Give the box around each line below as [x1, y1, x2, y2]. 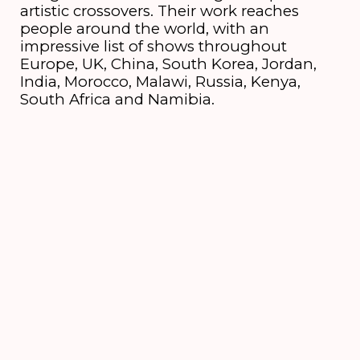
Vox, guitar [19, 211, 107, 230]
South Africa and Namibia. [19, 90, 215, 109]
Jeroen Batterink [72, 264, 204, 283]
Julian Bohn [58, 228, 157, 247]
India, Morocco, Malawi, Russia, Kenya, [19, 72, 301, 92]
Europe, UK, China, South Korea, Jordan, [19, 55, 317, 74]
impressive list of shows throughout [19, 37, 287, 56]
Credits [19, 170, 108, 198]
